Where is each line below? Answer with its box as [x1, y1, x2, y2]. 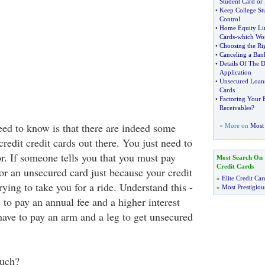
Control [219, 15, 240, 22]
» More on [219, 122, 250, 129]
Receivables [219, 104, 251, 111]
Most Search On [216, 154, 263, 161]
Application [219, 69, 251, 76]
